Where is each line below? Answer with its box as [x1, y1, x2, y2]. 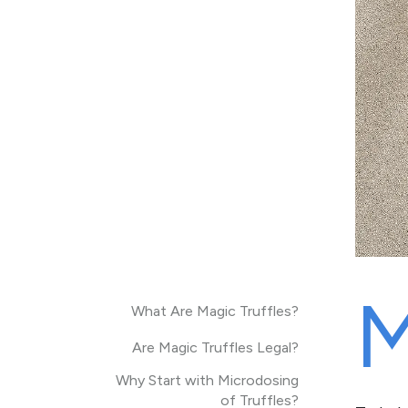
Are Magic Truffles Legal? [132, 339, 299, 356]
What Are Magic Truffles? [131, 302, 299, 320]
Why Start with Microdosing [116, 372, 299, 389]
